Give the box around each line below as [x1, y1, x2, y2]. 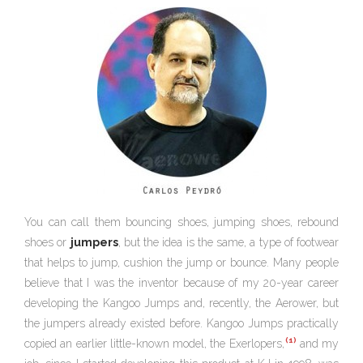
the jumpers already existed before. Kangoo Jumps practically [24, 317, 339, 331]
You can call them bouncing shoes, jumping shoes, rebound [24, 216, 339, 229]
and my [296, 337, 339, 351]
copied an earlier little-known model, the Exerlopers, [24, 337, 284, 351]
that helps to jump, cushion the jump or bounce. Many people [24, 256, 339, 270]
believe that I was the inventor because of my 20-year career [24, 276, 339, 290]
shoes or [24, 236, 70, 250]
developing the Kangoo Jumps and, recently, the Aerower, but [24, 297, 339, 310]
